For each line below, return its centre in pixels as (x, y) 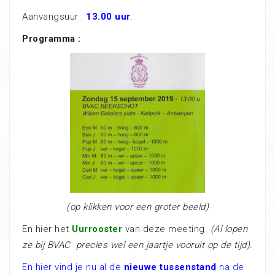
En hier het (47, 229)
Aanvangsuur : (54, 16)
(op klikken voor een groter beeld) (137, 207)
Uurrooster (97, 229)
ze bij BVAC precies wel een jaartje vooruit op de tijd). (137, 245)
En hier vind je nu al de (73, 267)
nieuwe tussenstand (170, 267)
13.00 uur (108, 16)
